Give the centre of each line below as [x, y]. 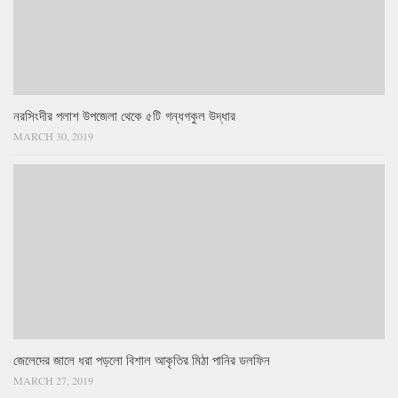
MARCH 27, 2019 [53, 380]
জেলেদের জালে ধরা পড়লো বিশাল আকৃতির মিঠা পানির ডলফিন [142, 359]
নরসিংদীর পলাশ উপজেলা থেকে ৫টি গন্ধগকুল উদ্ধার [124, 115]
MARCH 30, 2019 [53, 135]
